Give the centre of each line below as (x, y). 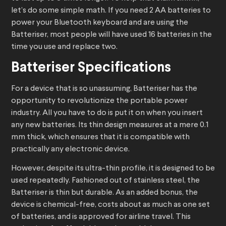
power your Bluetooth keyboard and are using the (100, 23)
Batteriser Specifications (91, 68)
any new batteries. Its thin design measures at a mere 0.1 (110, 125)
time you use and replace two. (64, 47)
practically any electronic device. (70, 150)
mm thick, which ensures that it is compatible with (100, 137)
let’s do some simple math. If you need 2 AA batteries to (111, 11)
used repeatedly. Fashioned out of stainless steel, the (105, 181)
